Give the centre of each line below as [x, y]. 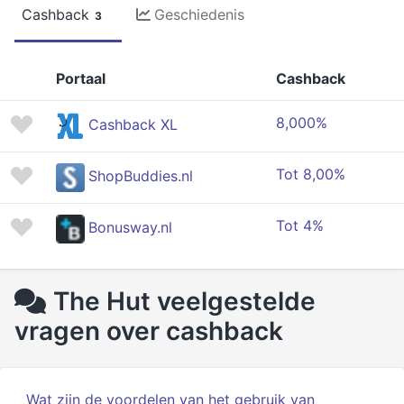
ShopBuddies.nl [141, 176]
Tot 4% [300, 225]
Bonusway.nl [130, 228]
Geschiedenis [199, 14]
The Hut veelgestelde [184, 301]
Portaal [81, 78]
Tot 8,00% [311, 174]
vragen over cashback [149, 331]
